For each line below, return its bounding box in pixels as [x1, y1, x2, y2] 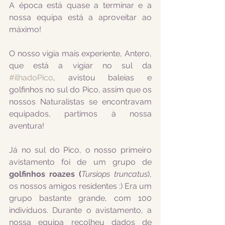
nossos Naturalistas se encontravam [9, 97, 152, 106]
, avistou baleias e [53, 73, 152, 82]
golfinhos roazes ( [9, 169, 81, 179]
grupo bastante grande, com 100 [9, 193, 152, 203]
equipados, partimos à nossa [9, 109, 152, 119]
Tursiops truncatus [81, 169, 148, 179]
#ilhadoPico [9, 73, 53, 82]
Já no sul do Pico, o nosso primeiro [9, 145, 152, 155]
